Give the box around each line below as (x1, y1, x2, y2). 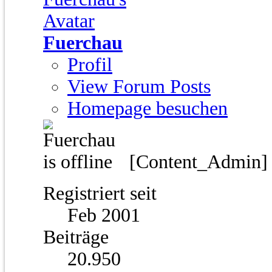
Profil (67, 54, 112, 76)
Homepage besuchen (67, 98, 228, 120)
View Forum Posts (67, 76, 211, 98)
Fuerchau (43, 32, 123, 54)
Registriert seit (43, 183, 157, 205)
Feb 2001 (67, 205, 140, 226)
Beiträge (43, 226, 109, 248)
